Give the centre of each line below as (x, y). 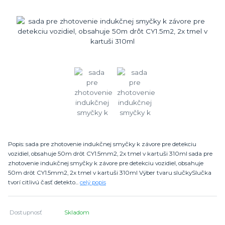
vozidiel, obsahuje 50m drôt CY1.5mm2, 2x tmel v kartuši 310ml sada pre (110, 153)
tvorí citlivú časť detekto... (44, 182)
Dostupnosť (26, 212)
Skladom (77, 212)
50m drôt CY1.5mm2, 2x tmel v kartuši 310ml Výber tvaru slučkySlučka (110, 173)
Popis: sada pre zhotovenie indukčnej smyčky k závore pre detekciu (102, 144)
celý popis (93, 182)
